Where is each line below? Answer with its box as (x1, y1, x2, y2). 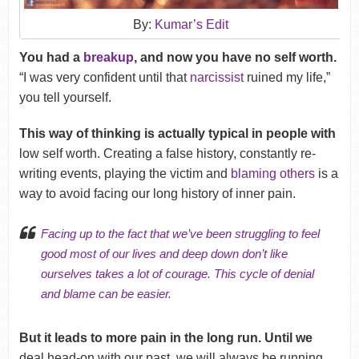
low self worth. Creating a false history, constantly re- (18, 147, 316, 161)
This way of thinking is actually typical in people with (18, 127, 336, 141)
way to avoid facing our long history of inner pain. (18, 187, 296, 201)
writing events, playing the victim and (18, 167, 228, 181)
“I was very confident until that (18, 71, 190, 85)
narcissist (189, 71, 244, 85)
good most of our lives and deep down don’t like (40, 247, 288, 261)
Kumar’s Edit (155, 18, 229, 32)
